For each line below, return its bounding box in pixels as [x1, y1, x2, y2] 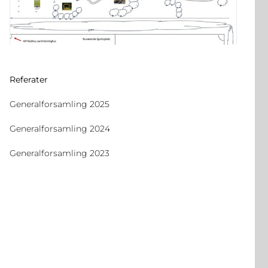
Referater [9, 74, 48, 85]
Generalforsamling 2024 [9, 123, 110, 134]
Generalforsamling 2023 [9, 147, 109, 159]
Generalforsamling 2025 [9, 98, 109, 109]
